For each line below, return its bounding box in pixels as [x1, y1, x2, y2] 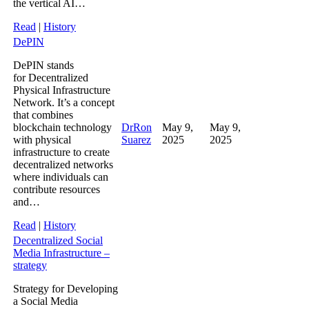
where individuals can [13, 170, 108, 183]
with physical [13, 133, 71, 146]
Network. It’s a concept [13, 96, 114, 108]
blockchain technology [13, 121, 112, 133]
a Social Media [13, 295, 78, 307]
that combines [13, 108, 73, 121]
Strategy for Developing [13, 282, 118, 295]
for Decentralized [13, 71, 88, 83]
